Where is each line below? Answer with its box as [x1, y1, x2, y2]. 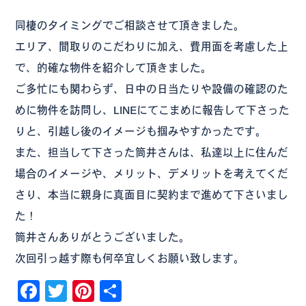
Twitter [67, 279, 134, 302]
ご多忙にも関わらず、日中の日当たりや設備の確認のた [15, 83, 289, 94]
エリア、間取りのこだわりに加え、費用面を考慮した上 [15, 40, 289, 52]
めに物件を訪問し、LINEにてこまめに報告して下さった [15, 104, 290, 115]
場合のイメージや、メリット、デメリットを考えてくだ [15, 167, 289, 179]
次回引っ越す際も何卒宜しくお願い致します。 [15, 252, 245, 264]
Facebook [40, 279, 137, 302]
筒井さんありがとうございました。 [15, 231, 191, 242]
